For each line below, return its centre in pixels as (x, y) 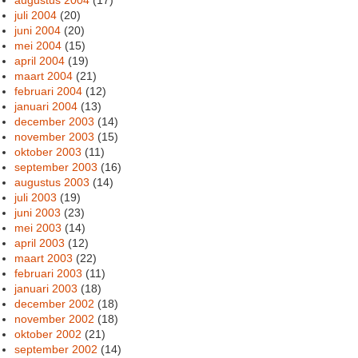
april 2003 (40, 243)
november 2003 (55, 136)
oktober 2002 (48, 334)
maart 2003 (44, 258)
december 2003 (55, 121)
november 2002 (55, 318)
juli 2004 (36, 15)
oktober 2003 (48, 151)
